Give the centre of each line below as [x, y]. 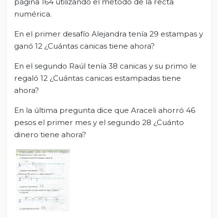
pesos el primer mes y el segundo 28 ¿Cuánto [99, 122]
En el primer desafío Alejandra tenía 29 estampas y [109, 34]
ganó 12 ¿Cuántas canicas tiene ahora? [84, 46]
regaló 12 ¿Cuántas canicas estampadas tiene [98, 78]
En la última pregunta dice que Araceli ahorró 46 [105, 110]
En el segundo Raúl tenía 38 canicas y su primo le [105, 66]
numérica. [33, 14]
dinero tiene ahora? [50, 134]
